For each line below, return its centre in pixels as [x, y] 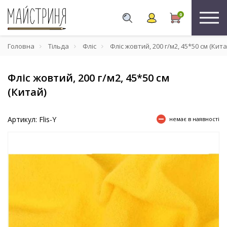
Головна [21, 46]
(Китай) [27, 92]
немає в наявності [194, 119]
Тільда [59, 46]
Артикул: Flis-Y [32, 119]
